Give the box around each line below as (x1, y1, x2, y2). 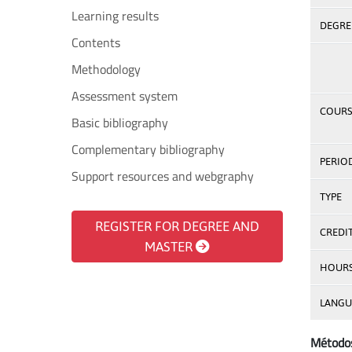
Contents (71, 33, 120, 52)
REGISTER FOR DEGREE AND (94, 218, 259, 234)
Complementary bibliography (71, 140, 225, 159)
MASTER (145, 239, 196, 255)
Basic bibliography (71, 113, 168, 132)
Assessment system (71, 86, 178, 105)
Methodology (71, 60, 141, 79)
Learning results (71, 6, 159, 25)
